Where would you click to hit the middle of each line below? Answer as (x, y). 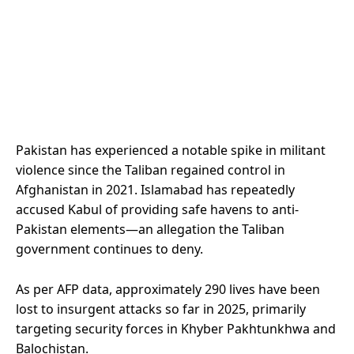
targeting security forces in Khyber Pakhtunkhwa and (176, 329)
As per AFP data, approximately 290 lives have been (168, 290)
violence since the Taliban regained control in (151, 170)
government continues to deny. (109, 249)
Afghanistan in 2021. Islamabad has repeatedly (155, 190)
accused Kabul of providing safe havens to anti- (157, 210)
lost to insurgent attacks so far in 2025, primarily (161, 309)
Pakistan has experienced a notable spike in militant (171, 151)
